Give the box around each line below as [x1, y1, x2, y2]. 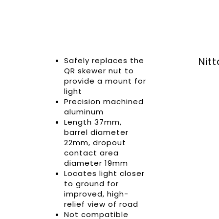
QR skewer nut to [64, 66, 134, 76]
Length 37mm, [64, 117, 122, 127]
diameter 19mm [64, 158, 128, 168]
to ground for [64, 178, 119, 189]
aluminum [64, 107, 104, 117]
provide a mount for [64, 76, 146, 86]
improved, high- [64, 189, 129, 199]
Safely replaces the [64, 55, 144, 66]
